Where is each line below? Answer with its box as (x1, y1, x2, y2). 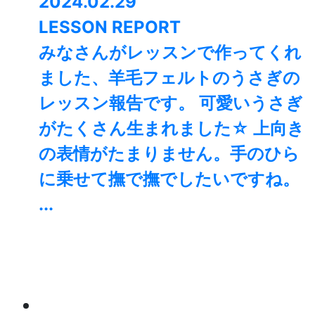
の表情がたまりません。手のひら (39, 143, 300, 165)
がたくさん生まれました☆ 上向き (39, 118, 304, 139)
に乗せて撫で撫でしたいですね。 (39, 169, 300, 190)
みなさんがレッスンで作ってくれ (39, 42, 302, 63)
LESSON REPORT (39, 17, 181, 38)
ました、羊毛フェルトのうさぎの (39, 67, 300, 89)
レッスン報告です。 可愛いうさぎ (39, 93, 303, 114)
